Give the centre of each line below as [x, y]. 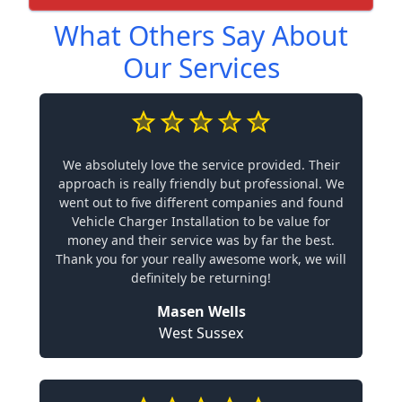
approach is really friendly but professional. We [201, 184]
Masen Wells [201, 311]
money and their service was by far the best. [201, 240]
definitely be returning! [201, 278]
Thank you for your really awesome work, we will [201, 259]
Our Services [201, 68]
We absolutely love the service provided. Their [201, 165]
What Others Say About [201, 35]
